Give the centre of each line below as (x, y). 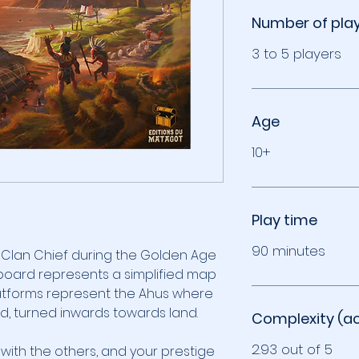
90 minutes (288, 251)
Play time (284, 220)
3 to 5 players (296, 54)
